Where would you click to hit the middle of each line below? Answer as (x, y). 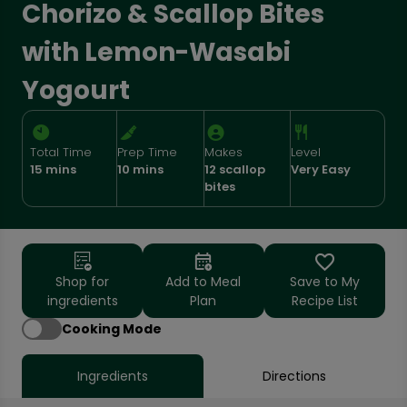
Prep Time (147, 152)
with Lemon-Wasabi (156, 52)
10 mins (140, 169)
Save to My (324, 282)
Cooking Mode (112, 328)
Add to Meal (203, 282)
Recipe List (324, 301)
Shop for (83, 282)
